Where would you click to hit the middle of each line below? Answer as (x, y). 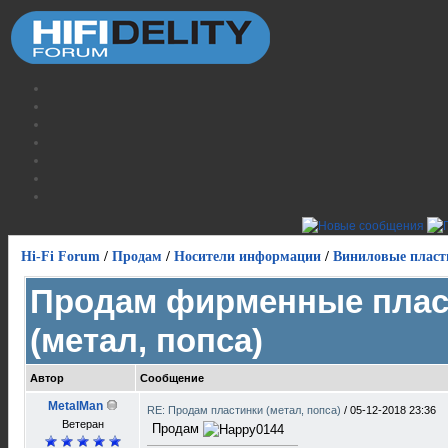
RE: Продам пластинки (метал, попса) (245, 410)
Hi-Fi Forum (60, 256)
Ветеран (82, 424)
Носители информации (247, 256)
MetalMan (75, 406)
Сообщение (172, 378)
